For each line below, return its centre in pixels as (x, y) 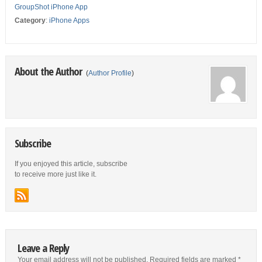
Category (30, 20)
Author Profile (110, 73)
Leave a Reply (43, 248)
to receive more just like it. (55, 174)
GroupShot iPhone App (51, 7)
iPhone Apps (69, 20)
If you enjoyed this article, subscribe (71, 164)
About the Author (49, 71)
